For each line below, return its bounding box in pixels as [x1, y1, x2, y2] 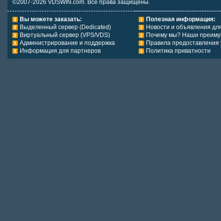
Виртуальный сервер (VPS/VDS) [20, 32, 110, 38]
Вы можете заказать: [20, 16, 82, 23]
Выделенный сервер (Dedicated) [20, 24, 111, 31]
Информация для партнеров [20, 47, 101, 54]
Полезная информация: [146, 16, 216, 23]
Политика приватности [146, 47, 211, 54]
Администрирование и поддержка [20, 39, 115, 46]
